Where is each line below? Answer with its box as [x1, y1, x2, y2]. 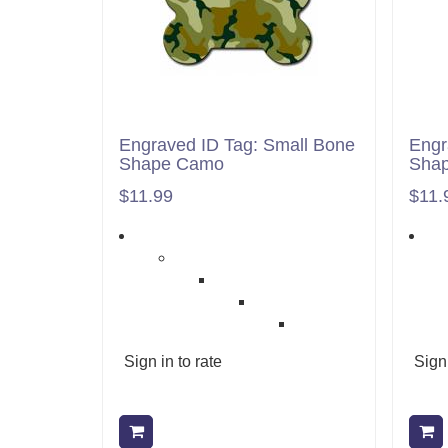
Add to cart [156, 423, 232, 441]
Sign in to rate [124, 353, 222, 371]
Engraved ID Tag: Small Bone [119, 134, 355, 155]
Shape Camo [119, 153, 224, 174]
